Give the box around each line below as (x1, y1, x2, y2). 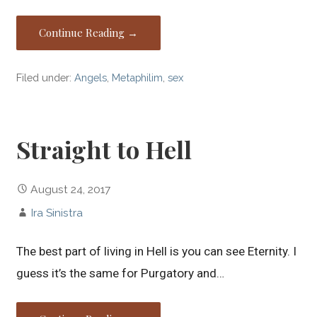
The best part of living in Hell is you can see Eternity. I (16, 243, 297, 258)
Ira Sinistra (30, 205, 83, 219)
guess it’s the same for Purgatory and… (16, 265, 225, 280)
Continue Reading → (39, 25, 139, 40)
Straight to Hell (16, 132, 192, 166)
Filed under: (16, 71, 75, 84)
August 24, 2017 (30, 182, 111, 196)
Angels (74, 71, 108, 84)
